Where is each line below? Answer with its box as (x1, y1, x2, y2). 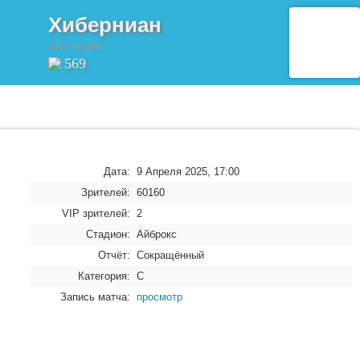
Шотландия (50, 39, 103, 51)
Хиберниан (48, 12, 162, 37)
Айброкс (137, 228, 177, 240)
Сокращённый (137, 249, 204, 261)
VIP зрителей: (62, 207, 130, 219)
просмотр (137, 291, 182, 303)
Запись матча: (60, 291, 130, 303)
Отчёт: (98, 249, 130, 261)
